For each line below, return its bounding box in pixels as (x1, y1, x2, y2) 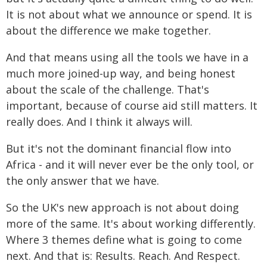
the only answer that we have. (6, 173, 159, 188)
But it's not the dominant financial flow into (6, 141, 231, 156)
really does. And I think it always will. (6, 114, 193, 129)
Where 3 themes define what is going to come (6, 232, 242, 247)
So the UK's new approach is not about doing (6, 200, 239, 215)
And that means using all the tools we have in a (6, 50, 249, 64)
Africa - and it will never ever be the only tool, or (6, 157, 254, 172)
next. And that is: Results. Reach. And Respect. (6, 249, 240, 263)
